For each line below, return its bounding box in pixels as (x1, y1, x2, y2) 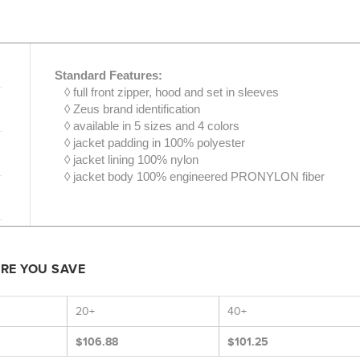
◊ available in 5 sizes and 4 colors (54, 119, 239, 133)
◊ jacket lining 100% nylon (54, 153, 198, 166)
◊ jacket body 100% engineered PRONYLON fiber (54, 170, 325, 183)
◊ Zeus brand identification (54, 102, 200, 116)
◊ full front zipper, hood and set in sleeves (54, 85, 279, 99)
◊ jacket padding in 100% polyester (54, 136, 245, 149)
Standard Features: (54, 68, 162, 82)
